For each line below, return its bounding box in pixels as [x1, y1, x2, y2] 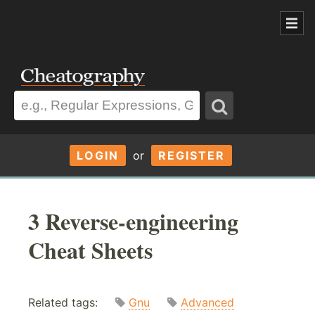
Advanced [181, 295, 234, 310]
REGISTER [157, 148, 225, 162]
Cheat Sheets [28, 233, 153, 266]
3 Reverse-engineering [28, 204, 238, 238]
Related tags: [28, 295, 115, 310]
